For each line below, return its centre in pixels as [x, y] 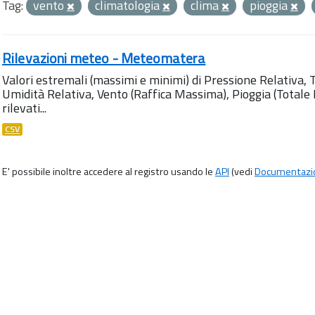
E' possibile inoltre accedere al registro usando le [109, 172]
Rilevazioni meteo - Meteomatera [104, 58]
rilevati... [24, 108]
